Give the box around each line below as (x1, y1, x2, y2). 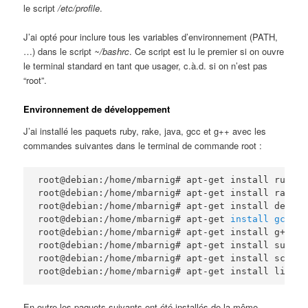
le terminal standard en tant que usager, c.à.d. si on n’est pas (23, 59, 268, 73)
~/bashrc (94, 45, 130, 58)
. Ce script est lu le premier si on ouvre (129, 45, 285, 58)
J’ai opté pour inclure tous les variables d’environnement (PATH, (23, 30, 278, 44)
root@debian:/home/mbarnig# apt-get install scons (38, 252, 302, 263)
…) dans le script (23, 45, 95, 58)
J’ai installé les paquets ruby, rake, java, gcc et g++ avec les (23, 124, 267, 137)
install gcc (230, 213, 291, 224)
